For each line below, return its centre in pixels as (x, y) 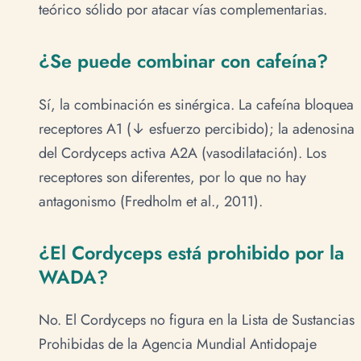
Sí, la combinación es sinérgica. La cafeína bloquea (196, 104)
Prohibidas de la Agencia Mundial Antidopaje (178, 344)
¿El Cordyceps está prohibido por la (191, 253)
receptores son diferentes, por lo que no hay (172, 177)
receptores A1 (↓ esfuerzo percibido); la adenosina (197, 129)
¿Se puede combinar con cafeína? (183, 62)
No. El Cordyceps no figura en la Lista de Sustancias (197, 320)
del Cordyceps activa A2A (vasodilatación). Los (183, 153)
